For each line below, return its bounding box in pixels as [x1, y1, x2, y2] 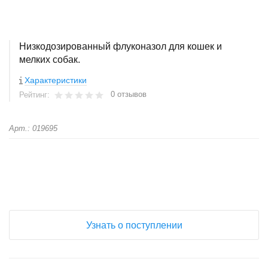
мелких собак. [19, 54, 80, 65]
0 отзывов [111, 90, 147, 99]
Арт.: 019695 [9, 124, 57, 133]
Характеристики [25, 75, 87, 85]
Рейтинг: [19, 90, 52, 99]
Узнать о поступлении [86, 220, 182, 230]
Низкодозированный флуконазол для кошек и [19, 41, 222, 51]
